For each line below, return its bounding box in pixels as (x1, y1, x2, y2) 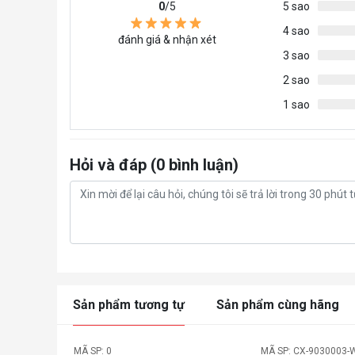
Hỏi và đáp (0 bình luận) (70, 155, 239, 174)
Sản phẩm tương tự (73, 296, 185, 312)
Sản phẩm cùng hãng (216, 296, 339, 312)
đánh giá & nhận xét (117, 33, 216, 47)
